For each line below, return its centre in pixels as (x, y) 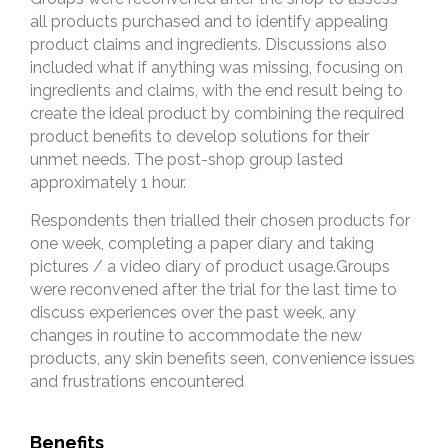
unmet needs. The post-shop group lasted (186, 159)
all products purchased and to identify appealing (209, 21)
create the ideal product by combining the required (217, 113)
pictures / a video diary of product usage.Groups (210, 266)
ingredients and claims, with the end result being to (216, 90)
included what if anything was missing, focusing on (216, 67)
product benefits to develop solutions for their (199, 136)
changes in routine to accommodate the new (196, 335)
